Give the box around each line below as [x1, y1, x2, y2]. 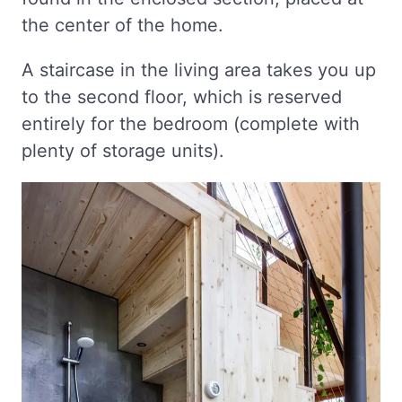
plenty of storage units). [22, 140, 224, 162]
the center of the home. [22, 14, 223, 37]
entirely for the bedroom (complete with [22, 113, 360, 135]
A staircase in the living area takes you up [22, 59, 376, 82]
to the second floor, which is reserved [22, 86, 342, 109]
